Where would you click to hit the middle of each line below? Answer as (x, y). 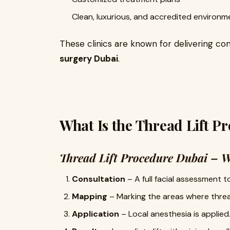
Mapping (90, 196)
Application (95, 214)
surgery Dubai (89, 59)
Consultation (99, 179)
